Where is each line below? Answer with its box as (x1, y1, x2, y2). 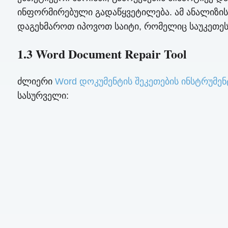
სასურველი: (17, 90, 69, 101)
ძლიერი (17, 76, 55, 87)
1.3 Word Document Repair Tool (17, 45, 187, 63)
